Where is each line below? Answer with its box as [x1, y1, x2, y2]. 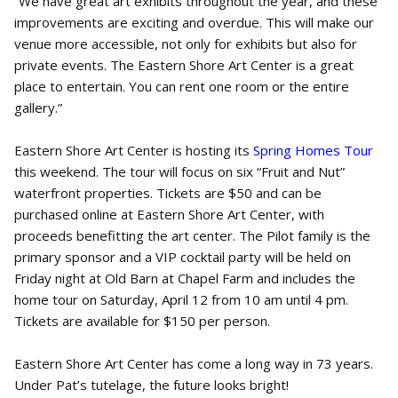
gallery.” [14, 99, 69, 116]
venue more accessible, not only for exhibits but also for [14, 35, 357, 52]
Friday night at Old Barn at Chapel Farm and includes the [14, 269, 355, 287]
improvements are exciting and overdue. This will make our [14, 13, 374, 31]
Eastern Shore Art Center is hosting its [14, 141, 253, 159]
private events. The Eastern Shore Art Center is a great [14, 56, 354, 74]
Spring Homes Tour [253, 141, 373, 159]
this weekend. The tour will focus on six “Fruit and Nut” [14, 163, 345, 180]
